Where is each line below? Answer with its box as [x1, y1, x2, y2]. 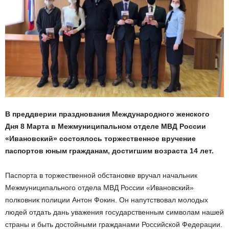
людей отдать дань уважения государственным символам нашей [5, 208, 224, 216]
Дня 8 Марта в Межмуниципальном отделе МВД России [5, 122, 206, 130]
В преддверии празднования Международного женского [5, 109, 210, 118]
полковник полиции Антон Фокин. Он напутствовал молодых [5, 195, 208, 204]
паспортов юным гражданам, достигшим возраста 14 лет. [5, 146, 214, 155]
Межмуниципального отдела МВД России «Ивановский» [5, 183, 194, 192]
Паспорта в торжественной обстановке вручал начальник [5, 171, 197, 179]
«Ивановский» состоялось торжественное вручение [5, 134, 196, 143]
